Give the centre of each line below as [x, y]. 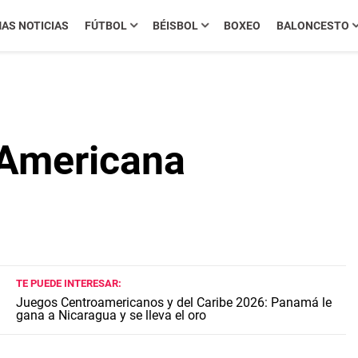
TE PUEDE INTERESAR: [69, 283]
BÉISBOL [175, 26]
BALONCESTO [312, 26]
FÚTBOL [105, 26]
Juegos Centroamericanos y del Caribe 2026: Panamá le [174, 302]
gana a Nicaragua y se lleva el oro [111, 315]
